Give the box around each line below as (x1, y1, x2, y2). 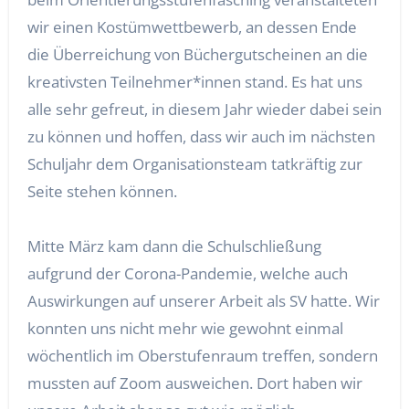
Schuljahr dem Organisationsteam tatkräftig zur (26, 153, 362, 174)
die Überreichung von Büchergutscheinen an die (26, 44, 368, 65)
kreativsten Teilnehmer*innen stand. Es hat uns (26, 71, 362, 92)
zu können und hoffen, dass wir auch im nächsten (26, 126, 375, 147)
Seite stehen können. (26, 181, 177, 202)
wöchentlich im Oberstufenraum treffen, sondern (26, 345, 378, 366)
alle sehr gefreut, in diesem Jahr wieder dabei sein (26, 99, 382, 120)
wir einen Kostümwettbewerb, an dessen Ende (26, 16, 357, 37)
